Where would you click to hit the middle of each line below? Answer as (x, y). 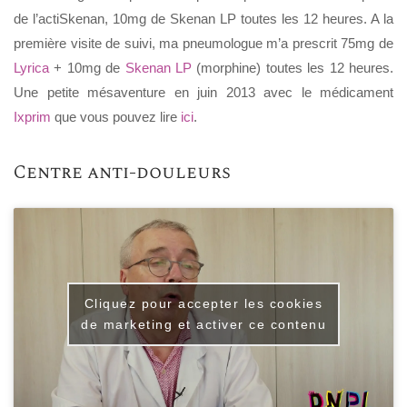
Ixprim (32, 117)
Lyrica (31, 68)
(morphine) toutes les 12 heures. (293, 68)
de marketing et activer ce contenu (203, 325)
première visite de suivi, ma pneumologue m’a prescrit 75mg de (203, 44)
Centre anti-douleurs (122, 172)
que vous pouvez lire (116, 117)
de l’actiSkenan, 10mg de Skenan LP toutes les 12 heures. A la (203, 19)
